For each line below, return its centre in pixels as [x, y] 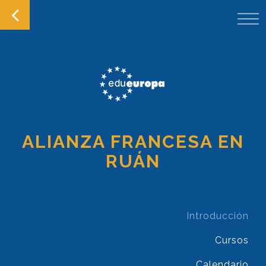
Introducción [218, 216]
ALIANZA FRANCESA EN [133, 142]
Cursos [232, 240]
